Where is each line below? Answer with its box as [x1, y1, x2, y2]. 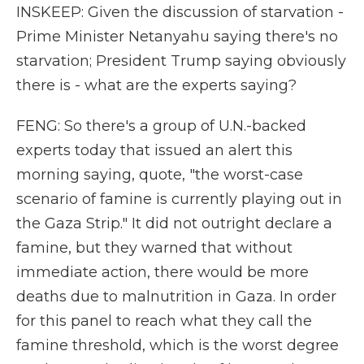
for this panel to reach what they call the [16, 312, 312, 330]
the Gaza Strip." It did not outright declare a [16, 214, 332, 232]
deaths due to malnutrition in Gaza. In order [16, 288, 336, 305]
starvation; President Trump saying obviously [16, 52, 346, 70]
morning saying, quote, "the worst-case [16, 166, 303, 184]
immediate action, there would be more [16, 263, 309, 281]
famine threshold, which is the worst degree [16, 336, 339, 354]
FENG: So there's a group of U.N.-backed [16, 117, 306, 135]
